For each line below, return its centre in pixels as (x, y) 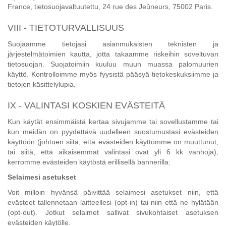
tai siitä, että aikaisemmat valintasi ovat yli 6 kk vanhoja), (113, 152)
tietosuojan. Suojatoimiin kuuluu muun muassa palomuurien (113, 64)
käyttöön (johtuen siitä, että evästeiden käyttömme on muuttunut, (113, 142)
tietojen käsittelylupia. (42, 84)
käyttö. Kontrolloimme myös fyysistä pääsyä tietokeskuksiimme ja (113, 74)
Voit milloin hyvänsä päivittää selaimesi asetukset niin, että (113, 192)
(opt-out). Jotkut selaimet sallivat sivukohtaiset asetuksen (113, 213)
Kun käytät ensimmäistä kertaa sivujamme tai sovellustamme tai (113, 122)
